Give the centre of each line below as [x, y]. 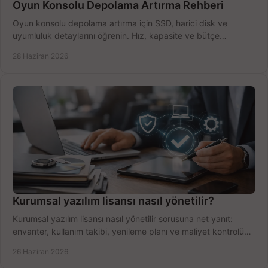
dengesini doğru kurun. [58, 48]
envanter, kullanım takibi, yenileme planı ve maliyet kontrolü [128, 232]
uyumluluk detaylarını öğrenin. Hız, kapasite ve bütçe [116, 36]
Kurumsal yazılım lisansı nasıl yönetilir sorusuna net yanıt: [123, 219]
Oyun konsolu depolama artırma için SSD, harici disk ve [120, 23]
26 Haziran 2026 [40, 252]
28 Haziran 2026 [40, 56]
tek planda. [35, 244]
